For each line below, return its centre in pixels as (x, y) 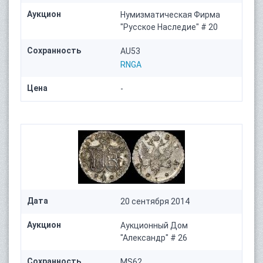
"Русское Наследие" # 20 (169, 27)
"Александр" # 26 (154, 238)
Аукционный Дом (154, 226)
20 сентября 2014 (155, 202)
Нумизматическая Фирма (171, 15)
